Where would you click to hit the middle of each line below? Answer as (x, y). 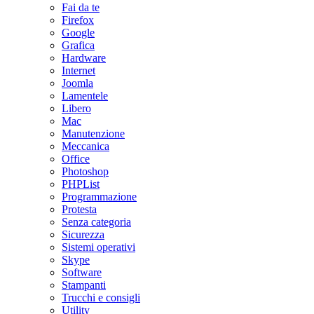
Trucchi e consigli (101, 297)
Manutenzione (93, 133)
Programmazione (99, 196)
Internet (78, 70)
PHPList (81, 184)
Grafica (78, 45)
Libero (76, 108)
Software (82, 272)
